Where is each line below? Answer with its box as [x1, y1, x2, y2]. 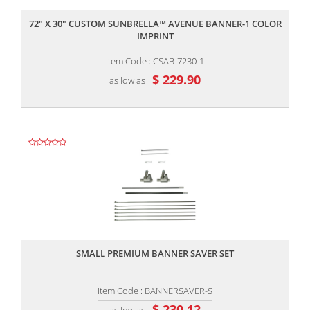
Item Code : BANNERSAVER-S [98, 284, 212, 298]
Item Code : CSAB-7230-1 [106, 55, 204, 68]
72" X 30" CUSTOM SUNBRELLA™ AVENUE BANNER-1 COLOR [28, 17, 282, 30]
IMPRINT [136, 30, 174, 43]
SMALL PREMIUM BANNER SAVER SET [76, 247, 234, 260]
